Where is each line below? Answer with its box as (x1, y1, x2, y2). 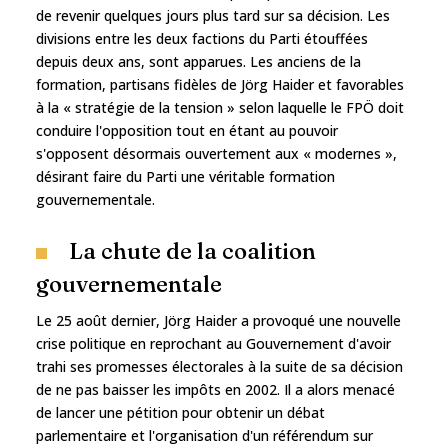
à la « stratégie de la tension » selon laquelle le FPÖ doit (36, 97, 404, 117)
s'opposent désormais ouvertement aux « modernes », (36, 143, 397, 163)
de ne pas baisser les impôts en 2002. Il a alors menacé (36, 379, 395, 399)
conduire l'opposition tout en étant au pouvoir (36, 120, 338, 140)
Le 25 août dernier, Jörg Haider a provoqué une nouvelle (36, 310, 401, 330)
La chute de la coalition (69, 236, 316, 265)
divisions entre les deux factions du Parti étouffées (36, 28, 368, 48)
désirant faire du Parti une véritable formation (36, 166, 335, 186)
